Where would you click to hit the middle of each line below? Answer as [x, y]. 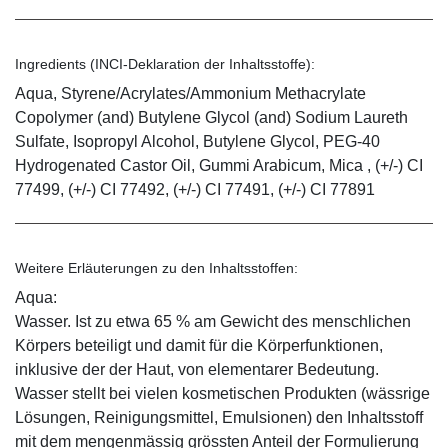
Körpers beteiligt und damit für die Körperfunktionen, [199, 346]
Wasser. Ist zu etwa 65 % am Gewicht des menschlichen [213, 322]
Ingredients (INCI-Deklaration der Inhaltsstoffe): [165, 64]
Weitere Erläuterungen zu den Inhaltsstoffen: [156, 268]
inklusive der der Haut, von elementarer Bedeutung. [197, 370]
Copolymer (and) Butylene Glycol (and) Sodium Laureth [211, 118]
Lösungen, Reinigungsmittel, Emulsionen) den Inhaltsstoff [219, 418]
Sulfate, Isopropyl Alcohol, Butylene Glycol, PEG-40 [197, 142]
